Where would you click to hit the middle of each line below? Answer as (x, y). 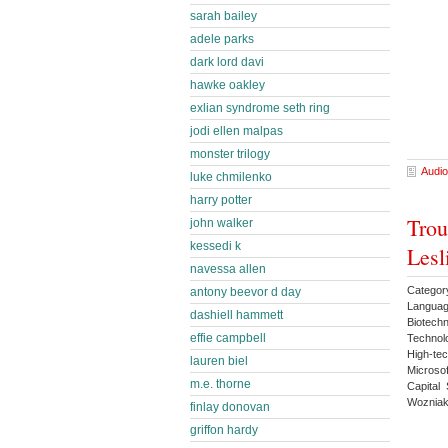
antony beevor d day (245, 292)
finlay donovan (230, 407)
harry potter (221, 200)
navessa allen (228, 269)
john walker (221, 223)
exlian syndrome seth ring (260, 108)
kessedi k (215, 246)
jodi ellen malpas (236, 131)
